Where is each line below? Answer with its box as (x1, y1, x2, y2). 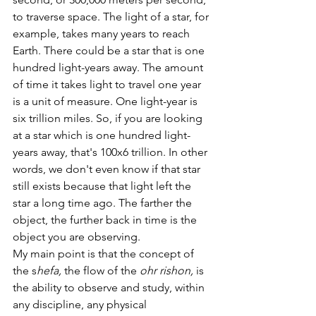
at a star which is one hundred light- (13, 128, 190, 142)
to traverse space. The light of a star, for (13, 9, 212, 23)
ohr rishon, (140, 263, 196, 277)
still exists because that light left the (13, 178, 194, 193)
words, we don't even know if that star (13, 162, 203, 176)
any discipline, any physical (13, 297, 150, 311)
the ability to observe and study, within (13, 280, 207, 294)
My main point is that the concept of (13, 246, 197, 260)
